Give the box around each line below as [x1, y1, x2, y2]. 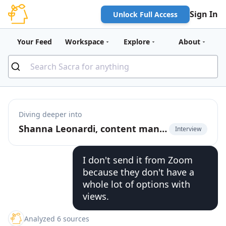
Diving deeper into [19, 109, 82, 119]
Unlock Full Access [113, 9, 178, 19]
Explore [124, 37, 150, 46]
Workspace [65, 37, 104, 46]
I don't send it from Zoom [83, 154, 193, 166]
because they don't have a [83, 166, 194, 178]
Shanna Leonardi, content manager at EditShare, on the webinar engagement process [159, 123, 167, 135]
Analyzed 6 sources [24, 213, 89, 223]
